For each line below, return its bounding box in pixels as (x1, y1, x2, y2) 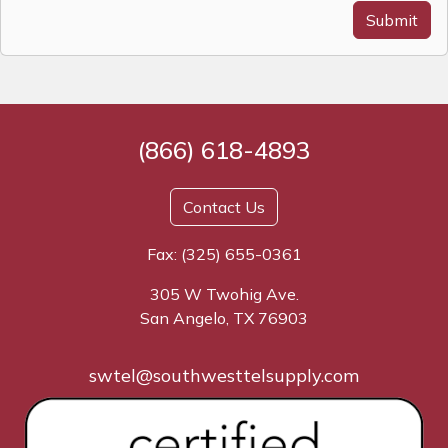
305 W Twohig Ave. (149, 284, 299, 304)
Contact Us (183, 197, 265, 217)
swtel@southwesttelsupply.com (89, 364, 359, 387)
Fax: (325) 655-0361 (146, 244, 302, 264)
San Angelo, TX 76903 (140, 308, 308, 328)
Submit (366, 9, 418, 30)
